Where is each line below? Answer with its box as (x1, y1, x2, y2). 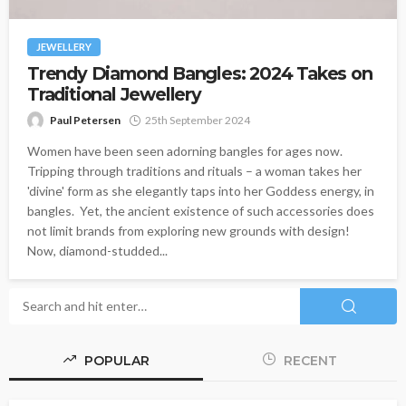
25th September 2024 (145, 112, 250, 127)
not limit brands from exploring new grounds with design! (27, 222, 350, 238)
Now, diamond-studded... (27, 242, 168, 258)
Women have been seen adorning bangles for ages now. (27, 142, 343, 159)
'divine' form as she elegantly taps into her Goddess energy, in (27, 182, 374, 198)
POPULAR (80, 352, 150, 369)
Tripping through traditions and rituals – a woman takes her (27, 162, 362, 179)
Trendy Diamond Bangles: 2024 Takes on (27, 62, 372, 84)
